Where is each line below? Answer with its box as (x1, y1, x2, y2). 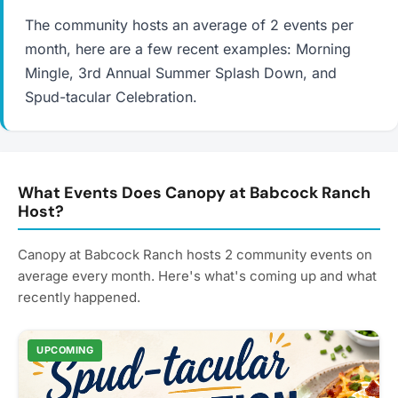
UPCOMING (36, 344, 93, 356)
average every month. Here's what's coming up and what (18, 267, 377, 284)
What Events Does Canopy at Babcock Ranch (18, 182, 370, 203)
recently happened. (18, 289, 140, 306)
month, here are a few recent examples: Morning (25, 40, 351, 58)
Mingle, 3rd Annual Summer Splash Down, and (25, 64, 337, 82)
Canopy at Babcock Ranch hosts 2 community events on (18, 246, 372, 263)
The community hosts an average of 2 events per (25, 16, 354, 34)
